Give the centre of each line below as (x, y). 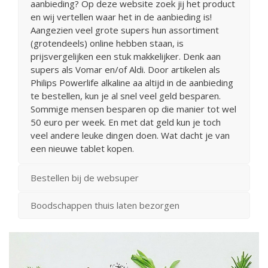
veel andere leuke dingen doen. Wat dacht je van (130, 135)
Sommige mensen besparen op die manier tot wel (133, 109)
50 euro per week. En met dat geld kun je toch (126, 122)
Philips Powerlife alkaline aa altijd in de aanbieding (132, 82)
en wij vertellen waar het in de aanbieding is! (121, 16)
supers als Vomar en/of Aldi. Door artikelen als (125, 69)
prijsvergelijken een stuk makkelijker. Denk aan (126, 56)
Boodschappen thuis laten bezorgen (105, 205)
